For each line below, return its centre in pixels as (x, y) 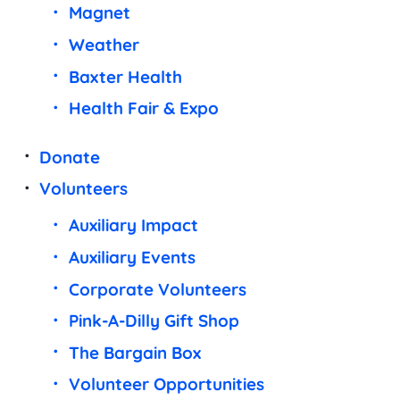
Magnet (99, 13)
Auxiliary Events (132, 258)
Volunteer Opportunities (166, 384)
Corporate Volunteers (157, 289)
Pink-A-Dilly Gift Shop (154, 321)
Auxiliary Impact (133, 225)
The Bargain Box (134, 352)
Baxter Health (125, 76)
